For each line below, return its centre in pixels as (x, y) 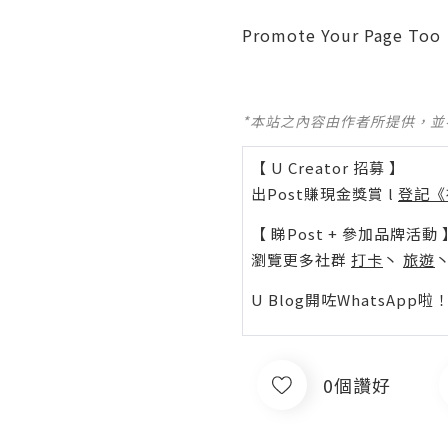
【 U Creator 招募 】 (328, 167)
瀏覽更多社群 (301, 259)
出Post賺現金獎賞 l (324, 193)
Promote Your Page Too (341, 35)
